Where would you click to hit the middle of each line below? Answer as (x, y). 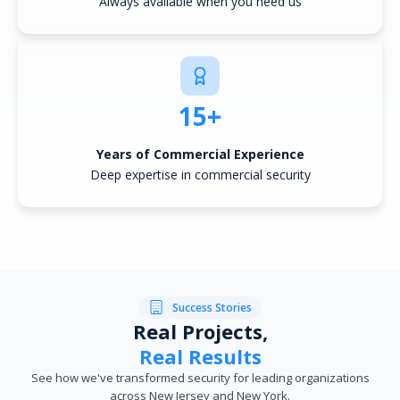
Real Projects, (200, 331)
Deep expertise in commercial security (200, 174)
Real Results (200, 356)
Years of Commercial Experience (200, 154)
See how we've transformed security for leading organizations (200, 377)
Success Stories (212, 307)
